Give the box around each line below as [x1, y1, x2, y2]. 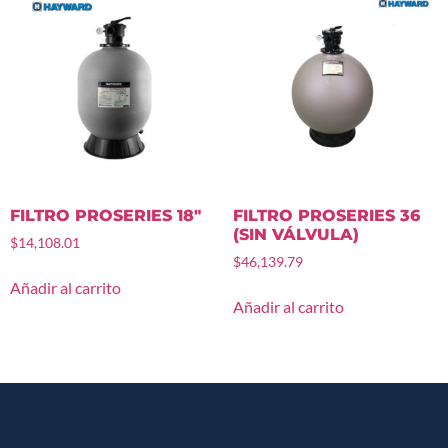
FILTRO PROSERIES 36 [232, 206, 420, 226]
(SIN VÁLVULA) [232, 225, 359, 245]
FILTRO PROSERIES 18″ [10, 206, 201, 226]
